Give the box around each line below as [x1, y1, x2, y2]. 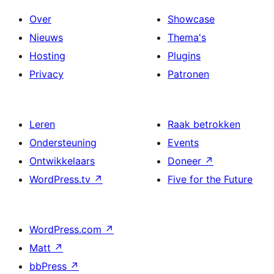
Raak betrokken [168, 118, 240, 130]
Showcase [168, 13, 215, 25]
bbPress [29, 260, 70, 272]
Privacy [29, 68, 64, 80]
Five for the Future [168, 173, 253, 185]
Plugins [168, 50, 201, 62]
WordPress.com [29, 223, 105, 235]
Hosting [29, 50, 65, 62]
